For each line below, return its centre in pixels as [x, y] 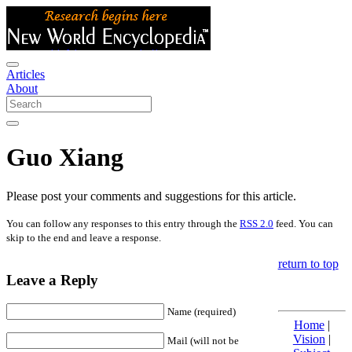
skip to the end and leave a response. [84, 237]
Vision [309, 339]
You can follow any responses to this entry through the [123, 223]
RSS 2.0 [257, 223]
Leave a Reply [52, 280]
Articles [26, 74]
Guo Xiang [65, 158]
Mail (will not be [203, 341]
